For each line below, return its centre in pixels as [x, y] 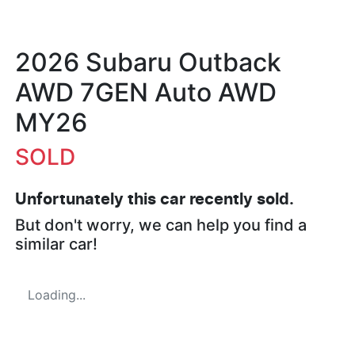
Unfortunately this [88, 200]
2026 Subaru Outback [148, 63]
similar [42, 244]
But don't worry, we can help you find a [161, 225]
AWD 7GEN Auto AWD [146, 93]
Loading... [57, 295]
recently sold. [240, 200]
